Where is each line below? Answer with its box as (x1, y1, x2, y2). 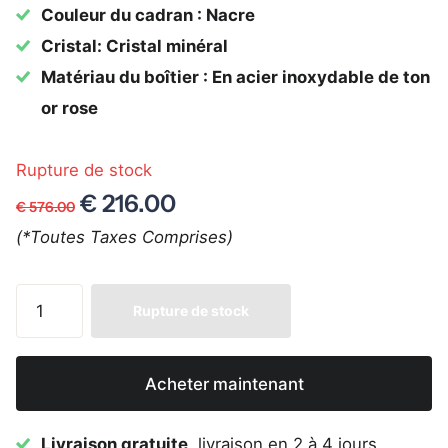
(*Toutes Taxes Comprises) (16, 226, 233, 247)
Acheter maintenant (144, 373, 304, 394)
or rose (41, 97, 99, 118)
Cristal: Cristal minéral (41, 35, 229, 56)
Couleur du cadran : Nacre (41, 4, 256, 25)
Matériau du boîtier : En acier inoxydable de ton (41, 66, 431, 87)
